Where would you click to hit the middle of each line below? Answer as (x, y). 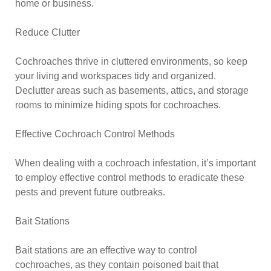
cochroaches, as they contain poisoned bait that (117, 265)
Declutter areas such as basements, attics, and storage (132, 90)
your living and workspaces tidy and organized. (116, 76)
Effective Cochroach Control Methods (95, 134)
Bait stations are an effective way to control (106, 250)
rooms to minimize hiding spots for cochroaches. (118, 105)
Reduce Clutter (47, 32)
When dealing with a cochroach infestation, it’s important (135, 163)
